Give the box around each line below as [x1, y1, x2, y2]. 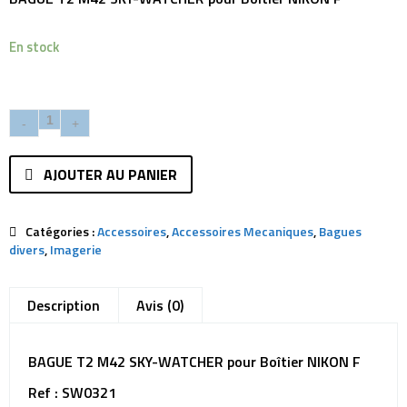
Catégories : [25, 222, 97, 241]
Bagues [319, 222, 362, 241]
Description [27, 294, 100, 316]
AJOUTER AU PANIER [44, 164, 177, 185]
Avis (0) [136, 294, 184, 316]
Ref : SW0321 [28, 382, 116, 403]
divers [9, 240, 45, 259]
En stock [9, 36, 59, 57]
